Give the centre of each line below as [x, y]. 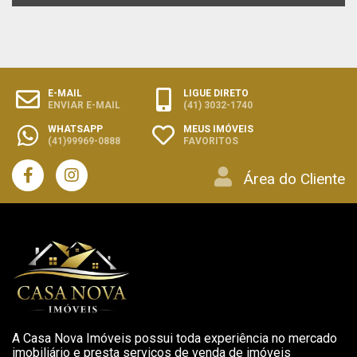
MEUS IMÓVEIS [218, 129]
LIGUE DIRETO [216, 94]
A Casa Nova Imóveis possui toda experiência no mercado [175, 339]
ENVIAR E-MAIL [84, 106]
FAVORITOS [211, 141]
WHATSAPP [75, 129]
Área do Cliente [294, 179]
